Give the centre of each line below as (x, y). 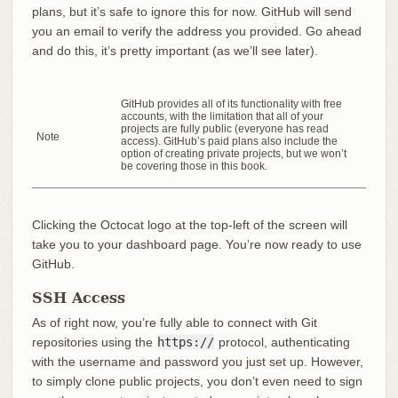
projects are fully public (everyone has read (224, 129)
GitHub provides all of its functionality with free (231, 104)
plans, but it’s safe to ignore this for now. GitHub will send (191, 12)
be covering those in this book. (194, 167)
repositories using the (94, 342)
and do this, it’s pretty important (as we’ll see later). (175, 51)
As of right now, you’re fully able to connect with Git (174, 323)
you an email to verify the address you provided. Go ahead (196, 32)
